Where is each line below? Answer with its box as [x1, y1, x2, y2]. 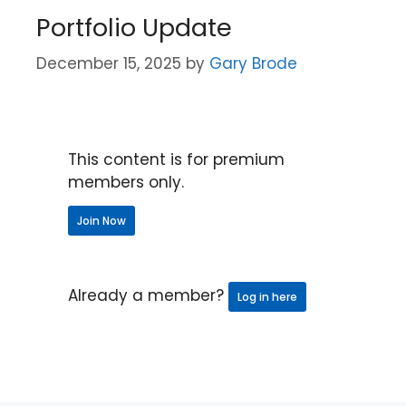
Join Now [77, 213, 126, 228]
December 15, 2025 [36, 53, 181, 74]
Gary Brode [209, 53, 297, 74]
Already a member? [68, 285, 228, 306]
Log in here [237, 289, 297, 304]
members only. [68, 171, 184, 193]
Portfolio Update [36, 10, 232, 44]
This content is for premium [68, 149, 285, 170]
